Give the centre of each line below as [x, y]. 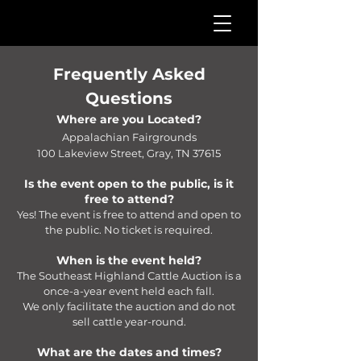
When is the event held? [129, 260]
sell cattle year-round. [129, 322]
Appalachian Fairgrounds [129, 137]
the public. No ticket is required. [129, 230]
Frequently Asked [129, 74]
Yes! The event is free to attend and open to [129, 214]
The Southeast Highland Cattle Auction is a [129, 276]
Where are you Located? [129, 119]
